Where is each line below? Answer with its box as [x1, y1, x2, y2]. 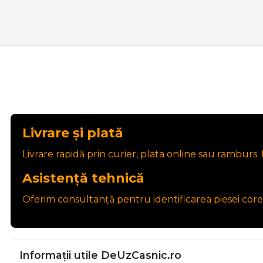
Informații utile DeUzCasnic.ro [19, 249, 181, 262]
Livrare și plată [22, 125, 123, 141]
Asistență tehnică [22, 170, 144, 187]
